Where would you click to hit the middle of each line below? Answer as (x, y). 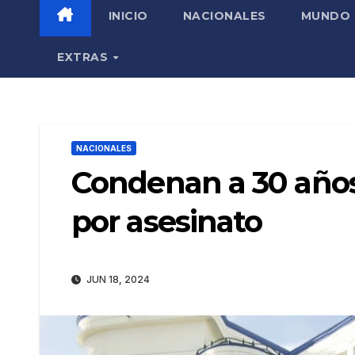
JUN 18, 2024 (117, 280)
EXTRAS (84, 57)
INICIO (128, 15)
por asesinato (167, 221)
